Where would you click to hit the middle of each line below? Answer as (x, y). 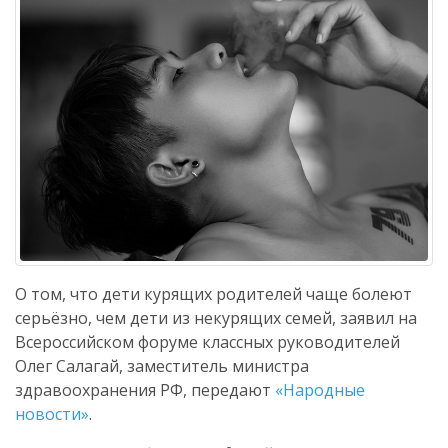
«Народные (320, 390)
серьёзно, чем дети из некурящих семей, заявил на (216, 318)
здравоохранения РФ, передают (145, 390)
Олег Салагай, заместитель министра (162, 366)
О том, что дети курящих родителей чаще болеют (213, 294)
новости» (52, 414)
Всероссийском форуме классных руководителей (207, 342)
